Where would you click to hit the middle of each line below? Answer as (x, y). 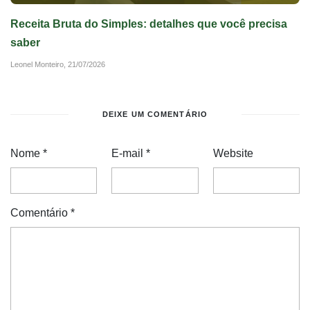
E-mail (129, 153)
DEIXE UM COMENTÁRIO (155, 114)
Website (233, 153)
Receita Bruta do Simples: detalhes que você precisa (149, 24)
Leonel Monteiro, (39, 64)
